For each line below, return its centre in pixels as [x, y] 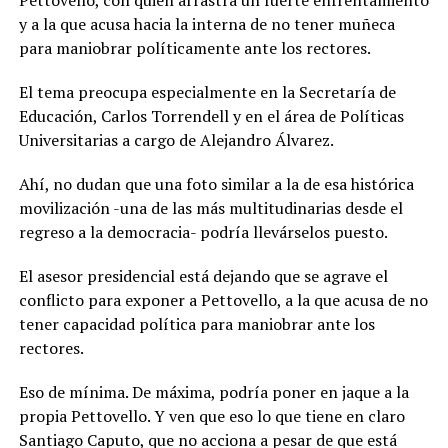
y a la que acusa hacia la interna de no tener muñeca [206, 23]
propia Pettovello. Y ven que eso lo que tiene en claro [211, 415]
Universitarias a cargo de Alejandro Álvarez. [176, 139]
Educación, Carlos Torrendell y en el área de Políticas [211, 115]
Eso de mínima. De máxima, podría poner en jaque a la [213, 391]
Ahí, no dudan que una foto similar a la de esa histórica [216, 183]
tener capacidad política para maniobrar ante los [196, 323]
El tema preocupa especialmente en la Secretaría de [207, 91]
